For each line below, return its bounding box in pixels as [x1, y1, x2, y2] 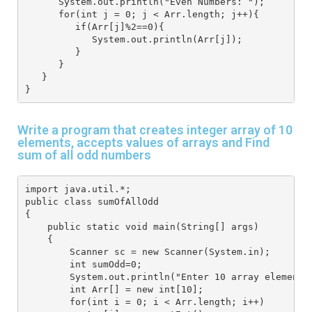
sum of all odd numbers [17, 148, 151, 163]
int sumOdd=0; [24, 258, 142, 270]
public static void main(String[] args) [24, 221, 265, 232]
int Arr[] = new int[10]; [24, 283, 209, 295]
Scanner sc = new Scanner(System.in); [24, 246, 276, 257]
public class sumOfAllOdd [24, 196, 159, 207]
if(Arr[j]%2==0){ [24, 21, 170, 32]
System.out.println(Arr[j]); [24, 33, 248, 45]
